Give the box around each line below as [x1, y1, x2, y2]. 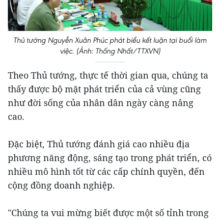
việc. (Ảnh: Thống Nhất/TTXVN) [59, 46, 161, 56]
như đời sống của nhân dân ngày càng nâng [8, 97, 193, 109]
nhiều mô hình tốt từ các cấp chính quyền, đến [8, 165, 205, 178]
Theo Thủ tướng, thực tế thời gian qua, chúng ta [8, 69, 208, 82]
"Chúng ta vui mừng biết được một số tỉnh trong [8, 207, 209, 219]
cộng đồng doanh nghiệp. [8, 179, 115, 192]
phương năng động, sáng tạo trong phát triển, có [8, 152, 212, 164]
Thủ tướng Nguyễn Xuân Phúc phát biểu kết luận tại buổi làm [13, 35, 207, 45]
